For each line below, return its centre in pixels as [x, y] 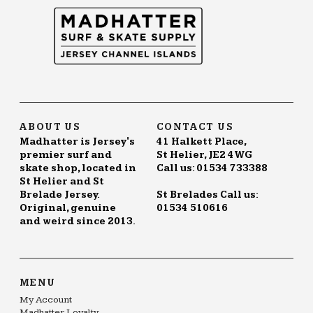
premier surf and [66, 155]
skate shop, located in [78, 169]
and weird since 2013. [78, 222]
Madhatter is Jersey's [77, 142]
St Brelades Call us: [207, 195]
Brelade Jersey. [59, 195]
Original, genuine [68, 209]
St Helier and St [62, 182]
